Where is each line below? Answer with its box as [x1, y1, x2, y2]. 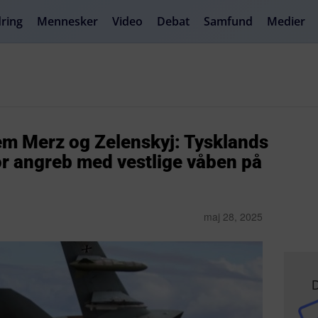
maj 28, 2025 [204, 209, 263, 224]
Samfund [204, 13, 253, 29]
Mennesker [37, 13, 98, 29]
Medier [267, 13, 305, 29]
